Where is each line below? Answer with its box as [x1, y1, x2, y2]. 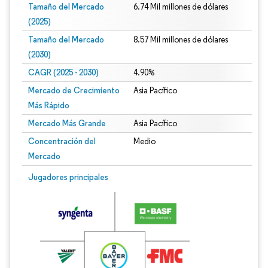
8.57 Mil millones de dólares [133, 35, 228, 45]
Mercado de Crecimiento [28, 85, 120, 96]
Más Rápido [28, 100, 69, 111]
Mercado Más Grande [28, 118, 106, 129]
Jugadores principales [28, 172, 108, 182]
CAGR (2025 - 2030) [28, 67, 99, 78]
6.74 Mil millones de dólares [133, 2, 228, 12]
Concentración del [28, 136, 96, 147]
